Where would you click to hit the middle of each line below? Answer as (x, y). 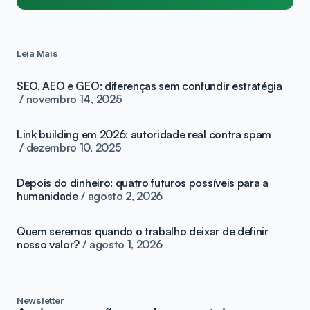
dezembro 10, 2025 (74, 147)
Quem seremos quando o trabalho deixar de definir (143, 231)
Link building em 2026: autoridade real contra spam (144, 134)
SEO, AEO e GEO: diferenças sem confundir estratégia (149, 85)
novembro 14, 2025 (74, 99)
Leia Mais (37, 53)
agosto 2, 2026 (125, 195)
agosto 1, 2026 (126, 244)
